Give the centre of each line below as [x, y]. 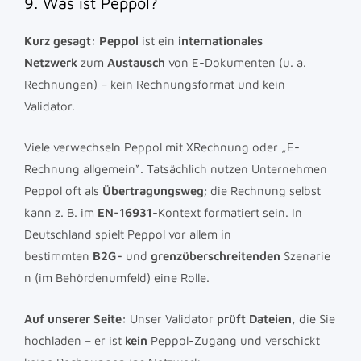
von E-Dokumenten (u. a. [236, 63]
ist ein [158, 41]
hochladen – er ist [75, 341]
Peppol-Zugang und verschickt [234, 341]
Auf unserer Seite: [75, 319]
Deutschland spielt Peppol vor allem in [128, 234]
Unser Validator [172, 319]
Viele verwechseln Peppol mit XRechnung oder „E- [162, 147]
